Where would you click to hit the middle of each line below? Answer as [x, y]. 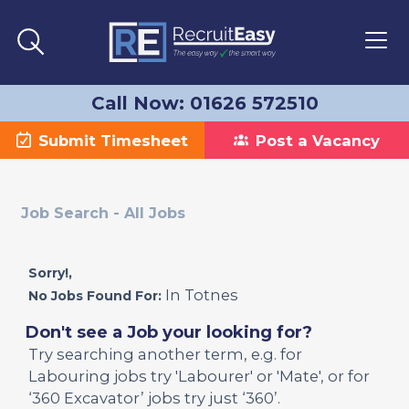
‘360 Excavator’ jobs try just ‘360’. [154, 398]
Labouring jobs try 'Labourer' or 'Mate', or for [199, 376]
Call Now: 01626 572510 [204, 103]
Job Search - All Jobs [103, 213]
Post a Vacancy [318, 140]
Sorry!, [50, 273]
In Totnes [199, 295]
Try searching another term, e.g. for [165, 354]
